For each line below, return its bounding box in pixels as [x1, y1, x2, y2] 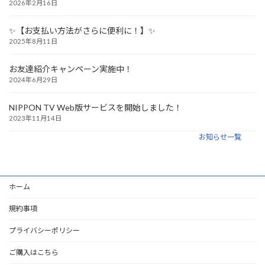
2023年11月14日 [9, 114, 62, 122]
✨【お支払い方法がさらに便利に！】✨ [9, 25, 156, 36]
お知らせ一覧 [198, 132, 241, 142]
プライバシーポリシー [9, 226, 80, 235]
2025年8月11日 [9, 37, 57, 46]
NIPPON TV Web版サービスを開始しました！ [9, 102, 182, 113]
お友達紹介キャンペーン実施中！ [9, 64, 132, 75]
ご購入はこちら [9, 248, 59, 257]
